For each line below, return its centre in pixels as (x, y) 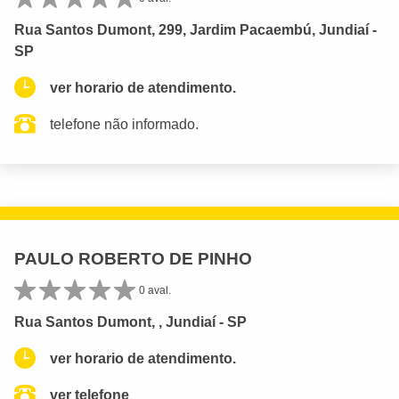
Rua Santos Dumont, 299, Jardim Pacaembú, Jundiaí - (195, 29)
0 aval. (155, 290)
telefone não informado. (124, 124)
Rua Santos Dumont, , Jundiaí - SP (130, 322)
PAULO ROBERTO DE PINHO (133, 258)
